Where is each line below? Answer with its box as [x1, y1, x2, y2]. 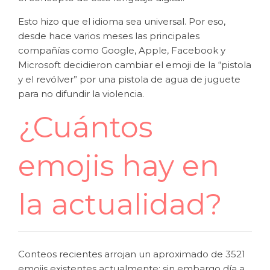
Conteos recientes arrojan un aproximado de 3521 [18, 248, 245, 260]
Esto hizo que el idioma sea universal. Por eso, [18, 16, 225, 27]
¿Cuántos [18, 110, 152, 145]
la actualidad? [18, 187, 230, 222]
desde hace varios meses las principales [18, 30, 199, 42]
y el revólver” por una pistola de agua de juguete [18, 74, 240, 85]
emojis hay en [18, 148, 219, 183]
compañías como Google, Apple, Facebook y [18, 45, 225, 56]
